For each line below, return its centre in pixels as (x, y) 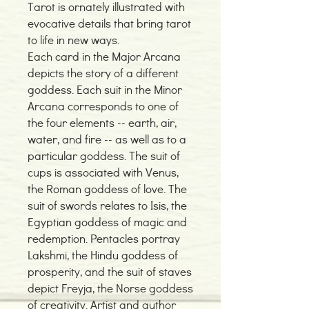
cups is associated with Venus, (103, 172)
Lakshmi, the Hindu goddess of (103, 255)
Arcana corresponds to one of (103, 106)
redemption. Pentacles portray (104, 238)
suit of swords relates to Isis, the (107, 205)
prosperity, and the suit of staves (110, 271)
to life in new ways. (73, 40)
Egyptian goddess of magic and (107, 222)
